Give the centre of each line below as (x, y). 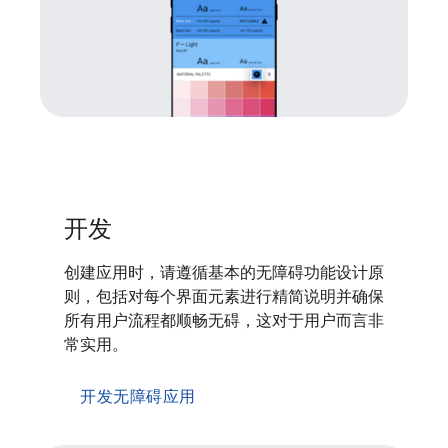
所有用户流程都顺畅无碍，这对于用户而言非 (224, 321)
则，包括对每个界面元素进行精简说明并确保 (224, 297)
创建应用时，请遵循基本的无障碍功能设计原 (224, 273)
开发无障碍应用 (138, 397)
